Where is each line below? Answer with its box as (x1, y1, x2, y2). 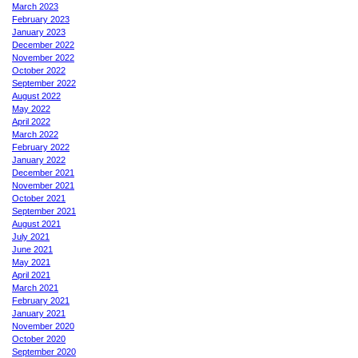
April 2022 (12, 116, 50, 126)
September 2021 (12, 205, 76, 216)
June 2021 (12, 244, 53, 254)
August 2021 (12, 218, 61, 229)
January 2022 (12, 154, 66, 165)
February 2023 (12, 14, 70, 24)
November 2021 (12, 180, 74, 190)
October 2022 (12, 65, 66, 75)
